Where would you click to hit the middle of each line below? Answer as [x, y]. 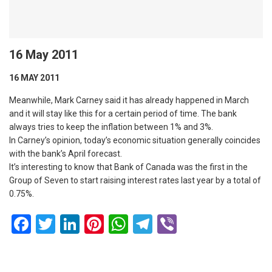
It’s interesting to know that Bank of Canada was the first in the [128, 167]
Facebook [71, 224]
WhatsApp [172, 224]
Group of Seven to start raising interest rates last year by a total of [135, 180]
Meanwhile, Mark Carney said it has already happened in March [129, 100]
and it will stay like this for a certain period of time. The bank [123, 113]
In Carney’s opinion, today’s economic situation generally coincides [135, 140]
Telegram [192, 224]
